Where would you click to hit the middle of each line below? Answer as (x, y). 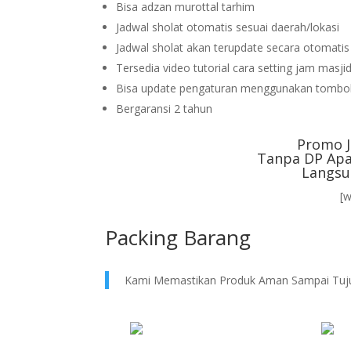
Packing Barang (178, 237)
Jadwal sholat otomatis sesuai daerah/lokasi (228, 27)
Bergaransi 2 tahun (165, 109)
